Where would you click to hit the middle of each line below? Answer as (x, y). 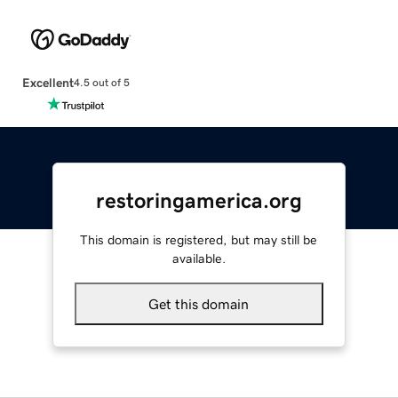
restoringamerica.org (199, 200)
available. (199, 258)
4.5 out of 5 (101, 83)
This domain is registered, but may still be (199, 239)
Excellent (48, 82)
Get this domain (199, 303)
